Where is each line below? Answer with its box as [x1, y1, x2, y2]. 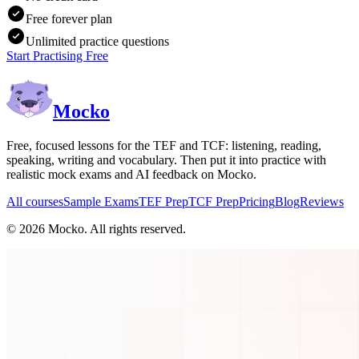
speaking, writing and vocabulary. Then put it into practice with [6, 152, 326, 167]
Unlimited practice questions [26, 34, 169, 48]
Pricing [239, 194, 275, 208]
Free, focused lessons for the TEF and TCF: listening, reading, [6, 138, 321, 152]
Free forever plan [26, 11, 112, 26]
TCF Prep [188, 194, 239, 208]
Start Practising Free [6, 48, 108, 63]
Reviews [300, 194, 344, 208]
